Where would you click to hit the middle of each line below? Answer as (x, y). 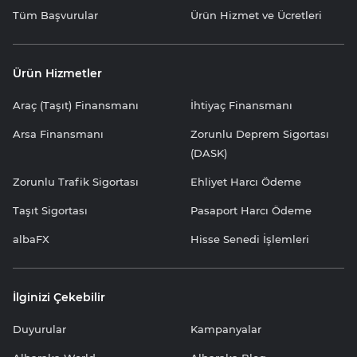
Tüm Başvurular (55, 15)
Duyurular (39, 329)
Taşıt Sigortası (50, 210)
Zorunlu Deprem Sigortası (260, 133)
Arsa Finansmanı (58, 133)
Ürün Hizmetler (57, 73)
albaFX (31, 239)
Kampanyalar (226, 329)
